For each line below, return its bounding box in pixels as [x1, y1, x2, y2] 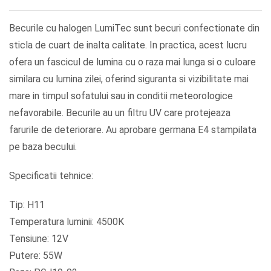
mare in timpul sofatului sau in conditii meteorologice [9, 90, 233, 102]
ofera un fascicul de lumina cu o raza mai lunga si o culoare [9, 56, 256, 68]
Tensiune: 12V [9, 233, 68, 245]
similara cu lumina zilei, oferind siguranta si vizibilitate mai [9, 73, 249, 85]
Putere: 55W [9, 250, 62, 262]
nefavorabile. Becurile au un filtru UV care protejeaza [9, 107, 230, 119]
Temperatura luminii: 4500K [9, 216, 124, 228]
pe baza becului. [9, 141, 77, 153]
